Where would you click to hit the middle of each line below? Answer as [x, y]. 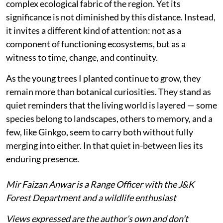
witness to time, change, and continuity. [82, 57]
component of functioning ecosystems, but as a [96, 44]
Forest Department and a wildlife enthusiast [91, 197]
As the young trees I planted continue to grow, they [103, 78]
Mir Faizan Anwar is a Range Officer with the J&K [100, 184]
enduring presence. [43, 159]
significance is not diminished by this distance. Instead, [111, 17]
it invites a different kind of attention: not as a [94, 30]
